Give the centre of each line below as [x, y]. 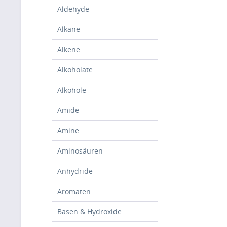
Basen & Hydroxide [89, 212]
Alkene [69, 49]
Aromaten [74, 191]
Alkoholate [75, 70]
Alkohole [72, 90]
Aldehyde [73, 9]
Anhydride [75, 171]
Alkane [69, 29]
